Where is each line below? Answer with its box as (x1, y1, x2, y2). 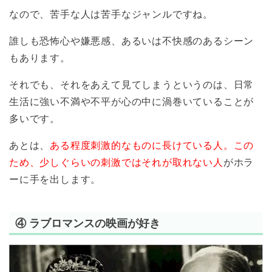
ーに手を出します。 (9, 174, 101, 185)
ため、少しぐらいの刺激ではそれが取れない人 (9, 157, 223, 168)
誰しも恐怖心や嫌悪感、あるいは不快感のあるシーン (9, 36, 254, 47)
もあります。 (9, 53, 70, 64)
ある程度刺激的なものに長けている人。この (50, 140, 254, 151)
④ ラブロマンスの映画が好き (15, 216, 160, 229)
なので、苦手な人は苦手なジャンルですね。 (9, 9, 213, 20)
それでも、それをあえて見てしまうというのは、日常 (9, 80, 254, 90)
